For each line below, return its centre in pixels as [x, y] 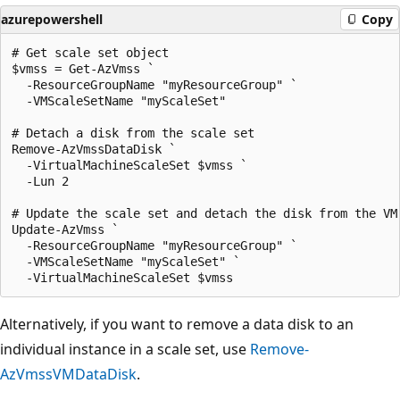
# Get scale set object [90, 52]
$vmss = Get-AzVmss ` [83, 68]
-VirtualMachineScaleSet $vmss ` [129, 165]
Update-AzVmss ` [65, 229]
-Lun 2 [40, 181]
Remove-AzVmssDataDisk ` [94, 149]
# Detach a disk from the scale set [133, 133]
